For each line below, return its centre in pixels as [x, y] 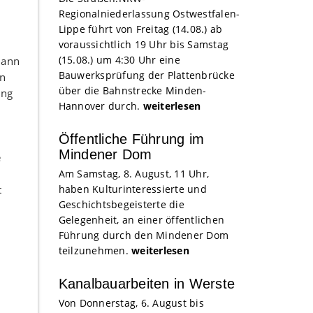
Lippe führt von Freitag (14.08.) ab [140, 29]
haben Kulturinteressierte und [132, 189]
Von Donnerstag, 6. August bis [131, 303]
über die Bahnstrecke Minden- [132, 90]
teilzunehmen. [95, 250]
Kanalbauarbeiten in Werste [146, 284]
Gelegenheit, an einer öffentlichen [141, 220]
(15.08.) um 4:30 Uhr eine [119, 60]
